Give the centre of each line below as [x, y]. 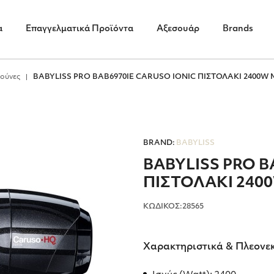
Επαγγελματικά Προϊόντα [79, 29]
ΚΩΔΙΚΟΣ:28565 [173, 207]
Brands [238, 29]
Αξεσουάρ [178, 29]
